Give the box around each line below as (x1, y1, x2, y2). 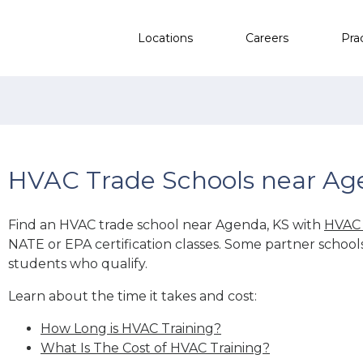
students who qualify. (8, 255, 147, 271)
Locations (138, 30, 193, 45)
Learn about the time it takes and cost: (8, 288, 257, 304)
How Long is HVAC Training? (41, 320, 221, 336)
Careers (246, 30, 288, 45)
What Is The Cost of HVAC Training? (41, 340, 270, 356)
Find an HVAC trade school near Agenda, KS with (8, 216, 324, 233)
